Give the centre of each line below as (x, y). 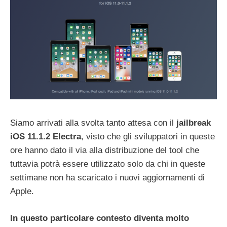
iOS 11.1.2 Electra (46, 137)
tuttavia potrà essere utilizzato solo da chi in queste (108, 164)
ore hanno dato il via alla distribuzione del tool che (105, 150)
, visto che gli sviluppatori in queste (148, 137)
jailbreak (194, 123)
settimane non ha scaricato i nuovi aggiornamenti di (107, 178)
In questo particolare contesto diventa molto (100, 218)
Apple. (22, 192)
